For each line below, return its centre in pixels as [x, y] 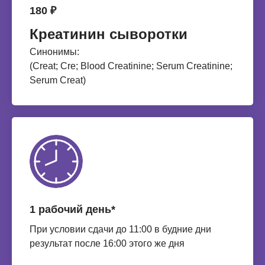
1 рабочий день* [72, 209]
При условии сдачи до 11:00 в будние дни [120, 229]
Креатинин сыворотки [109, 34]
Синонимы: [54, 52]
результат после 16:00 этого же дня [107, 243]
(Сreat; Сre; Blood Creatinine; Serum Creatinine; [131, 66]
